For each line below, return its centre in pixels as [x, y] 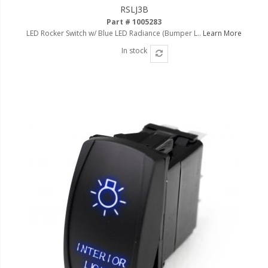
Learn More [222, 33]
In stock [134, 50]
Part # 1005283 [134, 22]
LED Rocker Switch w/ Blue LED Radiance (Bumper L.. [115, 33]
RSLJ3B [134, 9]
